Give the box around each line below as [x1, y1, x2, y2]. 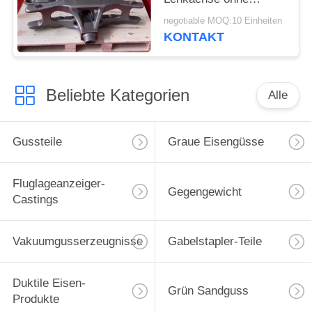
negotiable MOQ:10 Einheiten [164, 16, 283, 26]
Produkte [12, 292, 59, 306]
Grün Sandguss [167, 284, 249, 298]
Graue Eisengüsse [167, 135, 264, 149]
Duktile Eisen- [12, 276, 86, 290]
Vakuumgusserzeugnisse [12, 235, 143, 249]
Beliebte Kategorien [45, 85, 189, 104]
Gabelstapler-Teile [167, 235, 262, 249]
